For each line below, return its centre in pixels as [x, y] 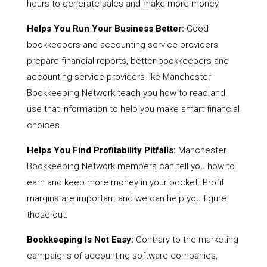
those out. [47, 215]
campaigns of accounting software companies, [122, 256]
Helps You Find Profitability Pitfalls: [101, 150]
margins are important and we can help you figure [126, 199]
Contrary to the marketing [186, 240]
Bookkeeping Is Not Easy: [80, 240]
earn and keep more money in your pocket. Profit [125, 183]
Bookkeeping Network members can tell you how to [131, 167]
